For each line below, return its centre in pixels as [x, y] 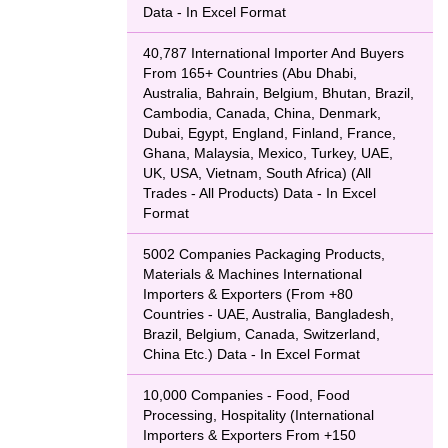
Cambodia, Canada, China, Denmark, [262, 113]
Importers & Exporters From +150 [249, 435]
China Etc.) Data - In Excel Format [251, 354]
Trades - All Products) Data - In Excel [259, 193]
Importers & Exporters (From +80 [248, 294]
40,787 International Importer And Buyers [273, 53]
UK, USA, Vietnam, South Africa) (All [257, 173]
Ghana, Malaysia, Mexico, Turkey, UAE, [268, 153]
